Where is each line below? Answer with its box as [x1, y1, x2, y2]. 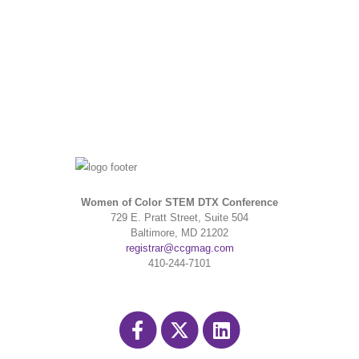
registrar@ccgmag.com [125, 241, 234, 254]
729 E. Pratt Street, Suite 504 [111, 211, 248, 224]
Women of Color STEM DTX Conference [81, 196, 278, 208]
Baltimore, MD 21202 [131, 226, 228, 239]
